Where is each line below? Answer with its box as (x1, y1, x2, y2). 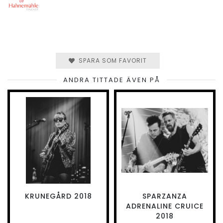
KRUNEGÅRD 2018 (24, 191, 92, 202)
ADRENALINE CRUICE (126, 201, 204, 212)
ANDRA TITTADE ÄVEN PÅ (63, 75, 160, 85)
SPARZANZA (142, 191, 187, 202)
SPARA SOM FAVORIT (75, 56, 147, 65)
